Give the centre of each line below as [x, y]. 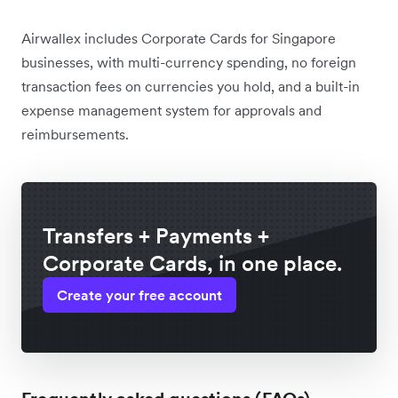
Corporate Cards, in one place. [192, 264]
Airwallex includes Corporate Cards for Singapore [179, 39]
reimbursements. [75, 135]
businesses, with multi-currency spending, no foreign [189, 63]
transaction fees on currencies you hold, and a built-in [191, 87]
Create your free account [139, 295]
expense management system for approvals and [171, 111]
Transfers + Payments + [156, 236]
